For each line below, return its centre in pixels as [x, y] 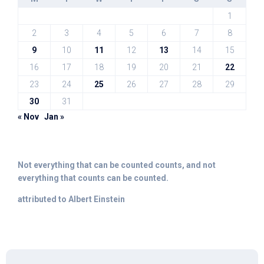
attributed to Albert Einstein [71, 199]
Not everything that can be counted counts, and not [117, 165]
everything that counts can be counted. [93, 178]
